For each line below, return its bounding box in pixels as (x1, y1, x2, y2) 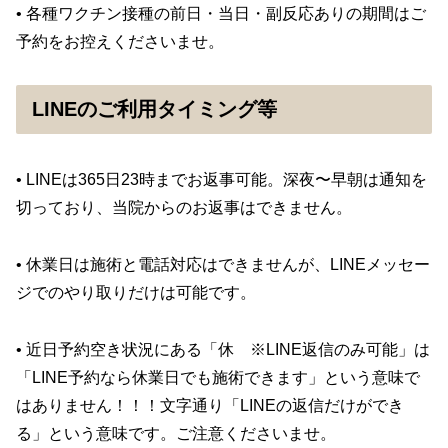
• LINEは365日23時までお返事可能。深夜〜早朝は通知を (16, 171, 427, 189)
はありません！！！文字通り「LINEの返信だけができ (16, 396, 404, 414)
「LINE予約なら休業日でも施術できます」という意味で (16, 368, 420, 386)
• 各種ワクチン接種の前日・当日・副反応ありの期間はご (16, 5, 426, 23)
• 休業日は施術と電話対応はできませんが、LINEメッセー (16, 256, 430, 274)
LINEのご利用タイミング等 (32, 97, 277, 120)
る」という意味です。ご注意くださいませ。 (16, 424, 336, 442)
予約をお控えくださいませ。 (16, 33, 224, 51)
